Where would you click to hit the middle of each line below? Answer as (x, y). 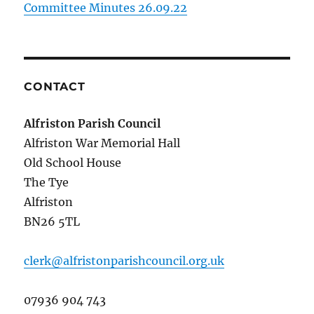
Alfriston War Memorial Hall (102, 143)
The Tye (47, 183)
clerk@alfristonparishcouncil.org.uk (124, 261)
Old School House (73, 163)
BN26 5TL (52, 222)
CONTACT (55, 87)
